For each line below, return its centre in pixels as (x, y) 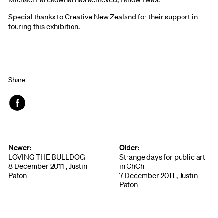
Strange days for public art (162, 156)
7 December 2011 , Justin (158, 175)
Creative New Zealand (101, 16)
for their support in (167, 16)
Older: (129, 147)
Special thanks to (37, 16)
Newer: (20, 147)
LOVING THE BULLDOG (47, 156)
